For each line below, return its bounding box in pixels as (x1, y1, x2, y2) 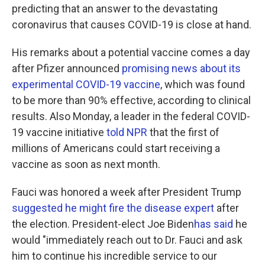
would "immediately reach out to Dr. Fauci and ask (12, 234, 243, 247)
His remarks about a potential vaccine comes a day (12, 46, 250, 59)
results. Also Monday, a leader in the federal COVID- (12, 110, 250, 123)
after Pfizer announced (12, 62, 122, 75)
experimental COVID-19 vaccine (12, 78, 160, 91)
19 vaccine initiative (12, 126, 106, 139)
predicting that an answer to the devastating (12, 2, 218, 15)
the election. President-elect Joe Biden (12, 218, 194, 231)
